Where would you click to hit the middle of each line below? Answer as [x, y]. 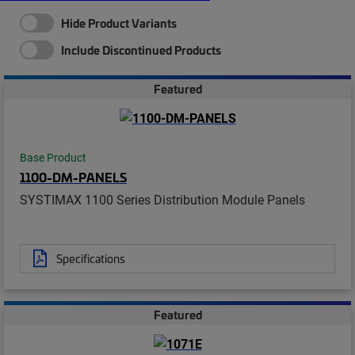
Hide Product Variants [119, 23]
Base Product [53, 157]
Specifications [91, 258]
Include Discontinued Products [141, 50]
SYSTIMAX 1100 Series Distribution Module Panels [162, 199]
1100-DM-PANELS [73, 176]
